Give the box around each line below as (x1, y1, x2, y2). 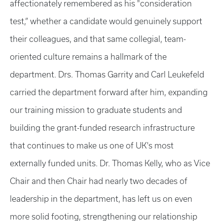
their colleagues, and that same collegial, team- (10, 35, 186, 43)
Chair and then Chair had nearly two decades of (10, 177, 187, 185)
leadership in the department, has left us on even (10, 194, 192, 203)
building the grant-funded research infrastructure (10, 123, 195, 132)
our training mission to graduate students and (10, 106, 182, 114)
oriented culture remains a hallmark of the (10, 52, 167, 61)
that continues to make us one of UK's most (10, 141, 174, 150)
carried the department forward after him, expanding (10, 88, 208, 97)
